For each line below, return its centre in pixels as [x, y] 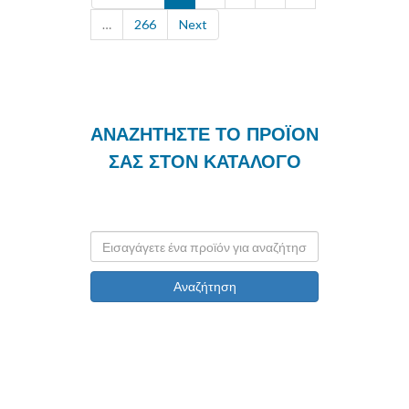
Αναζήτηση [204, 287]
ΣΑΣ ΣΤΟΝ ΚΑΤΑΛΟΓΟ [204, 162]
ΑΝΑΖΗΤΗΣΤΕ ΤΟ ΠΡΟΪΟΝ [204, 135]
